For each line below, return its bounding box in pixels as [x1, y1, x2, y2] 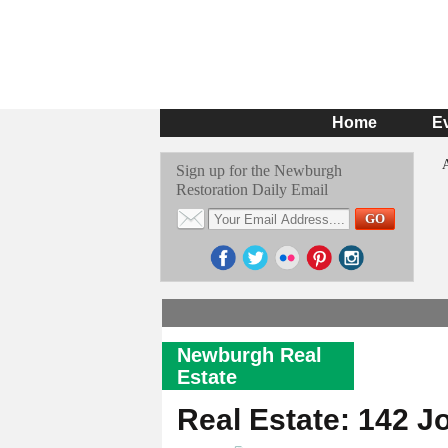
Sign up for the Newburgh [176, 162, 342, 179]
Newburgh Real [177, 344, 322, 366]
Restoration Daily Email [176, 181, 328, 198]
